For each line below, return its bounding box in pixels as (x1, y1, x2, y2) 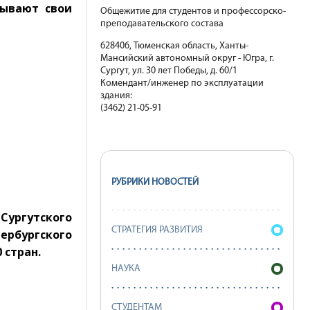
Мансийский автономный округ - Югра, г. (100, 53, 274, 64)
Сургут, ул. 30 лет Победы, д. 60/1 (100, 66, 237, 76)
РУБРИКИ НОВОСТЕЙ (111, 177, 199, 188)
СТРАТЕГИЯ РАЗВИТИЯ (111, 225, 203, 235)
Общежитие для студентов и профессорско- (100, 6, 286, 17)
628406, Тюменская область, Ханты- (100, 41, 248, 51)
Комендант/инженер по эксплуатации (100, 78, 264, 89)
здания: (100, 91, 132, 101)
